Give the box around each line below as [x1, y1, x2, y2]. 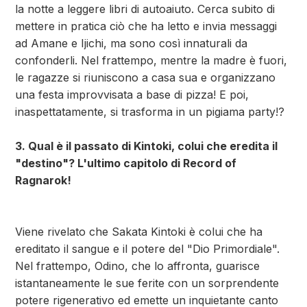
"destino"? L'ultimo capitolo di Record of [15, 156, 236, 170]
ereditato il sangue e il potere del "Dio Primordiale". [15, 242, 280, 256]
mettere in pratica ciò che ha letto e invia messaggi [15, 19, 277, 33]
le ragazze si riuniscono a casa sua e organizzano [15, 71, 275, 84]
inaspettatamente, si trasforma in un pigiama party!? [15, 105, 284, 119]
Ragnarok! [15, 173, 71, 187]
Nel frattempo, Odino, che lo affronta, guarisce [15, 259, 260, 273]
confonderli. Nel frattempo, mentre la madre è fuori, [15, 53, 287, 67]
